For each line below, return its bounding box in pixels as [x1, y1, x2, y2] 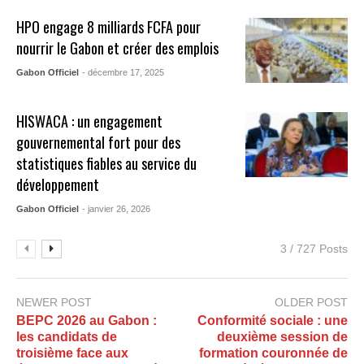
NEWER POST [16, 296, 92, 310]
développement [16, 174, 100, 196]
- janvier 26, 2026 [82, 204, 151, 214]
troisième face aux [16, 346, 128, 361]
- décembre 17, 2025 [82, 67, 165, 78]
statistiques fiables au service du [16, 153, 197, 175]
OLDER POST [275, 296, 348, 310]
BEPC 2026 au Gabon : [16, 314, 157, 328]
